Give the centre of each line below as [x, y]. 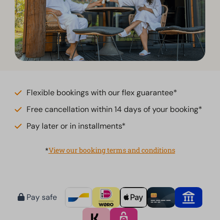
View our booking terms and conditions [112, 150]
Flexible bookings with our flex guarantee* [102, 92]
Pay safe [41, 197]
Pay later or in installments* [76, 126]
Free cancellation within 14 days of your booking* [115, 109]
